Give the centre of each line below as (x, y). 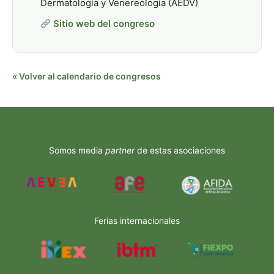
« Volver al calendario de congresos (87, 76)
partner (120, 150)
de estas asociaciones (180, 150)
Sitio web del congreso (104, 24)
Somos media (77, 150)
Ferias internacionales (137, 220)
